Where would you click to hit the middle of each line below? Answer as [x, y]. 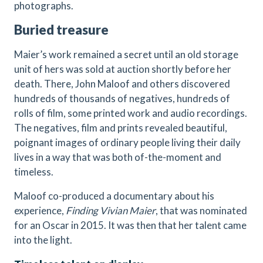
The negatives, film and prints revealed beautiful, [121, 128]
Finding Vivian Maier [111, 210]
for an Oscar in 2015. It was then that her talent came [130, 225]
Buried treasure [61, 30]
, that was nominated [201, 210]
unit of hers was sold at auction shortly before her [123, 69]
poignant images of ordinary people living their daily [127, 142]
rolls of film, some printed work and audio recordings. [131, 113]
